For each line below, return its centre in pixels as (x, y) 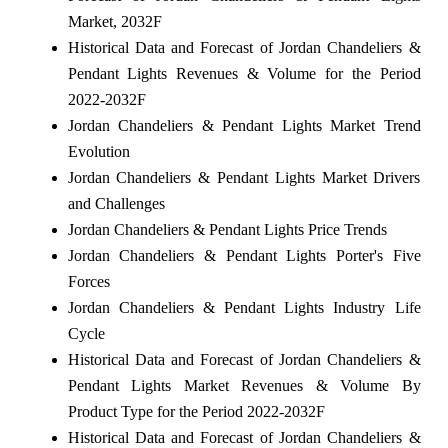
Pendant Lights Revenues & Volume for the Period (244, 74)
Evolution (98, 152)
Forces (88, 282)
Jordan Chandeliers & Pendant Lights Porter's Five (244, 256)
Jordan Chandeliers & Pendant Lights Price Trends (227, 230)
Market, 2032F (114, 22)
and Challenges (116, 204)
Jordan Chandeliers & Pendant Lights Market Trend (244, 126)
